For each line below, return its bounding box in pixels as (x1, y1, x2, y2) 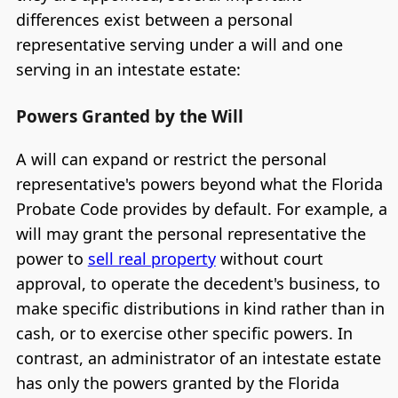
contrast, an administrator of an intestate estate (15, 346, 381, 369)
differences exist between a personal (15, 9, 293, 31)
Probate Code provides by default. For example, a (15, 197, 387, 219)
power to (15, 247, 88, 269)
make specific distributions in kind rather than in (15, 297, 385, 319)
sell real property (87, 247, 216, 269)
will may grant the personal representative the (15, 222, 366, 244)
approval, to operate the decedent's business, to (15, 272, 380, 294)
